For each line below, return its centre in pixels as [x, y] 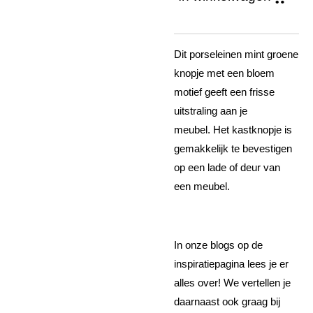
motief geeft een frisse [224, 92]
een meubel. [202, 187]
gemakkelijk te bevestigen [233, 149]
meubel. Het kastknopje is [233, 130]
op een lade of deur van [227, 168]
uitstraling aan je [211, 111]
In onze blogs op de [218, 245]
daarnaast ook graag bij [227, 302]
